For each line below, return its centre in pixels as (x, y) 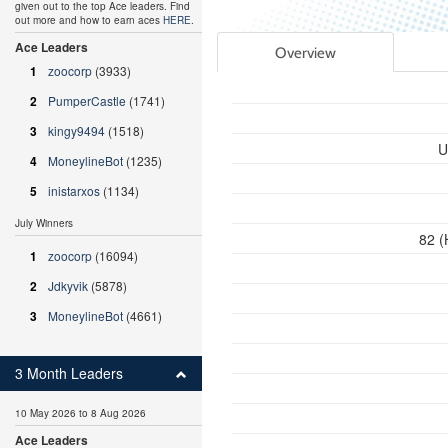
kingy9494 (76, 130)
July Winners (44, 223)
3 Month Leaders (69, 373)
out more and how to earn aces (89, 20)
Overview (305, 52)
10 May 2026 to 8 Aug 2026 (80, 413)
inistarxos (74, 190)
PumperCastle (87, 100)
